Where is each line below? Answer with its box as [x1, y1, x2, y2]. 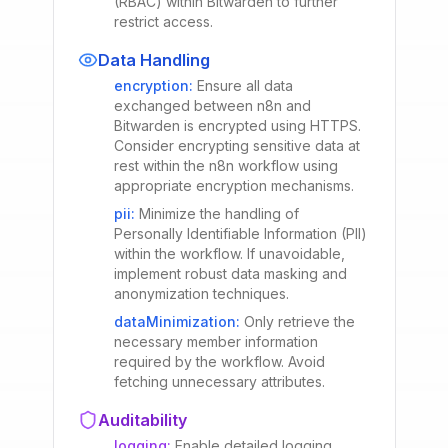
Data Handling [97, 50, 210, 70]
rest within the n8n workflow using [113, 157, 338, 174]
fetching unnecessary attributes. [113, 373, 325, 390]
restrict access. [113, 13, 213, 30]
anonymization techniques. [113, 285, 289, 302]
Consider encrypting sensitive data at [113, 137, 360, 154]
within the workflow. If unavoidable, [113, 245, 345, 262]
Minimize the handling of [138, 205, 299, 222]
